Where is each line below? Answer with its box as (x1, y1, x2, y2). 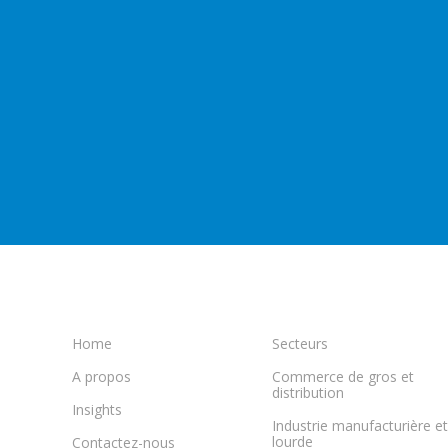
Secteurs (272, 334, 328, 353)
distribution (272, 383, 344, 402)
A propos (72, 367, 131, 386)
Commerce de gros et (272, 367, 414, 386)
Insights (72, 400, 122, 419)
